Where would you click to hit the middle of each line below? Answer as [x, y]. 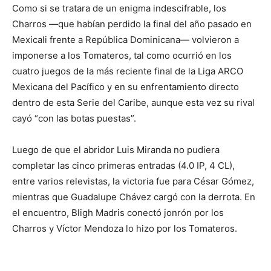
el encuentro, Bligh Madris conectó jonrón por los [118, 212]
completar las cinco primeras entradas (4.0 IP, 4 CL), [123, 165]
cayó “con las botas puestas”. [74, 118]
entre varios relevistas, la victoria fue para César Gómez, [133, 181]
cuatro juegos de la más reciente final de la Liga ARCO [128, 71]
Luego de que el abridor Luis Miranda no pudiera [116, 149]
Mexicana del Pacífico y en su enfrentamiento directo [126, 87]
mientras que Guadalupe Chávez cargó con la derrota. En [134, 197]
